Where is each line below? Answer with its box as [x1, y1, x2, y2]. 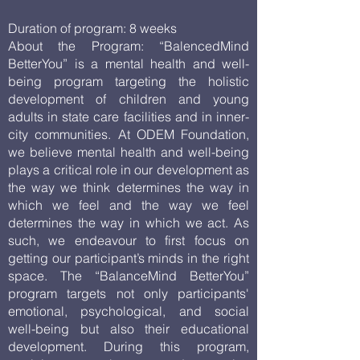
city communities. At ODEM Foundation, [8, 126, 249, 142]
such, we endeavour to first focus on [8, 232, 249, 248]
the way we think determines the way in [8, 179, 249, 195]
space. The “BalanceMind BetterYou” [8, 268, 249, 284]
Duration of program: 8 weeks [8, 20, 177, 36]
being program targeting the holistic [8, 73, 249, 89]
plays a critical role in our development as [8, 162, 249, 178]
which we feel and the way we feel [8, 197, 249, 213]
